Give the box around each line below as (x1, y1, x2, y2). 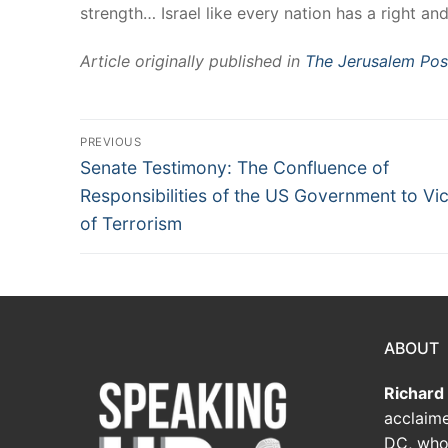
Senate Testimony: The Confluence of (80, 157, 389, 179)
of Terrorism (80, 213, 182, 235)
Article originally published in (80, 50, 305, 71)
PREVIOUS (80, 135, 141, 150)
